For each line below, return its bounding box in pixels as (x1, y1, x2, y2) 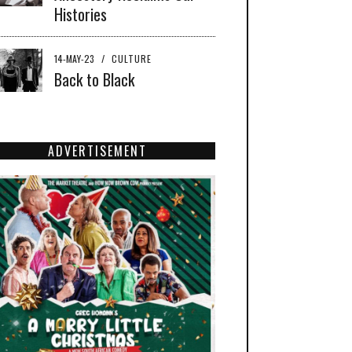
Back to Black (54, 67, 134, 91)
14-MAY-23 (54, 51, 97, 65)
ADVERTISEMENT (48, 141, 147, 160)
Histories (54, 2, 107, 26)
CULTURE (112, 51, 152, 65)
